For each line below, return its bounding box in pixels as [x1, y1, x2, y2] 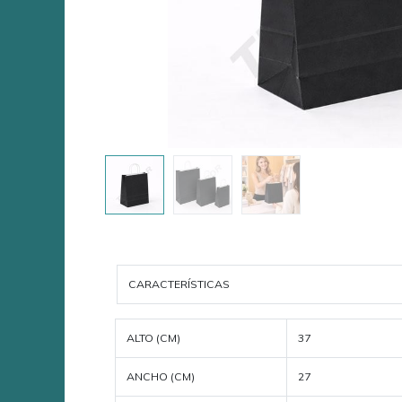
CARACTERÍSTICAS [127, 277, 230, 292]
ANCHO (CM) [126, 370, 195, 384]
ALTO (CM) [126, 331, 180, 345]
